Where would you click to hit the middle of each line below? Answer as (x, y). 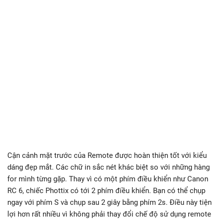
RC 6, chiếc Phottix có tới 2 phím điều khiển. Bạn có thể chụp (106, 191)
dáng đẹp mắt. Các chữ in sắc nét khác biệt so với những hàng (109, 167)
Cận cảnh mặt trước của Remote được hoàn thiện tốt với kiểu (107, 155)
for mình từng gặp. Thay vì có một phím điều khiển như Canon (108, 179)
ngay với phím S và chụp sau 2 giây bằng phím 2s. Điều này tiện (109, 202)
